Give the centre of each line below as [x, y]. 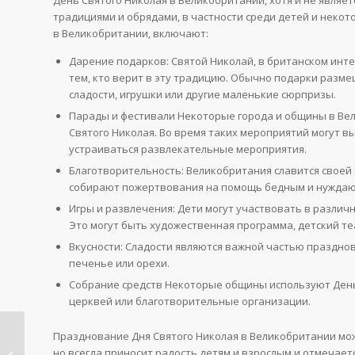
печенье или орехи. [119, 263]
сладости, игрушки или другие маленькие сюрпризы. [202, 94]
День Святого [62, 338]
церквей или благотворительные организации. [190, 301]
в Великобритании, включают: [131, 33]
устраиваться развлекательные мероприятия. [188, 149]
